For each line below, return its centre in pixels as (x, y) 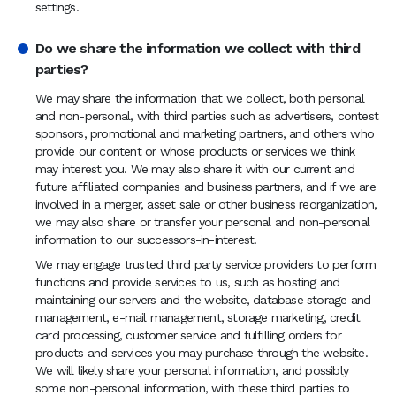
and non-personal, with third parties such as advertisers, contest (207, 116)
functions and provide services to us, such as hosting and (188, 282)
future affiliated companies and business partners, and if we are (206, 187)
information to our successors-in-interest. (146, 240)
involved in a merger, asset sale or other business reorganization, (206, 204)
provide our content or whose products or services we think (195, 151)
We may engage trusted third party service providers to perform (206, 264)
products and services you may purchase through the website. (202, 353)
